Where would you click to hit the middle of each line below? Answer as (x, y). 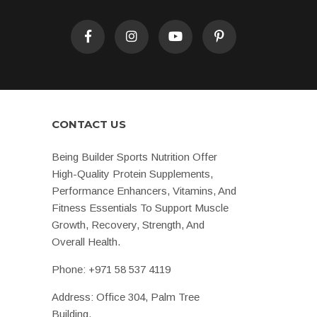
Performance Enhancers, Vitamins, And (144, 190)
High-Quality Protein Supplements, (132, 173)
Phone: (70, 269)
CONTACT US (89, 124)
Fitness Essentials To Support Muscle (140, 207)
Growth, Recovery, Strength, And (128, 224)
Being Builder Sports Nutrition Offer (134, 156)
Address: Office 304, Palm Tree (126, 296)
